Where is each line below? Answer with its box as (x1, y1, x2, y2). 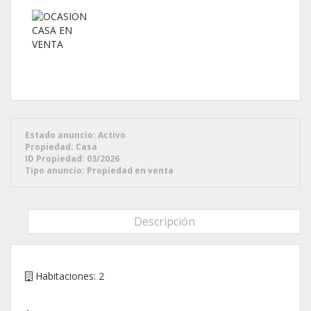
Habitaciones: (35, 269, 96, 283)
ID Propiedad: (25, 152, 85, 165)
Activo (98, 128, 126, 141)
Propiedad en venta (87, 164, 174, 176)
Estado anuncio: (25, 128, 96, 141)
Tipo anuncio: (25, 164, 85, 176)
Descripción (133, 213, 195, 229)
